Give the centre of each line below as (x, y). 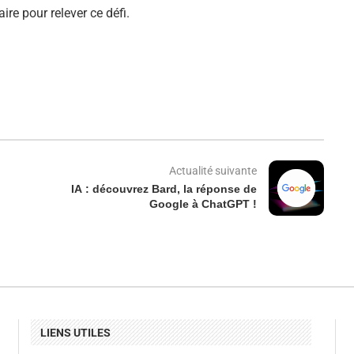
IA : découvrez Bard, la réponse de (164, 189)
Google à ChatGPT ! (203, 204)
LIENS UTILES (75, 333)
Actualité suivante (213, 171)
